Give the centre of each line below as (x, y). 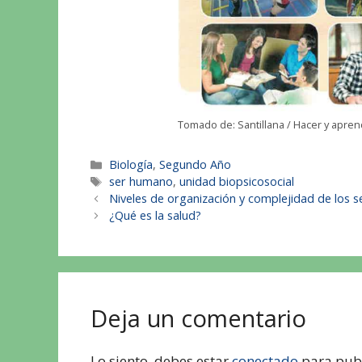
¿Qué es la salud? (156, 216)
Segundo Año (196, 165)
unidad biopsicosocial (237, 182)
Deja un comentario (198, 318)
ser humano (141, 182)
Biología (131, 165)
